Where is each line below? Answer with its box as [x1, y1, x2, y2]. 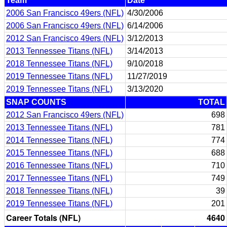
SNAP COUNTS [6, 98, 66, 106]
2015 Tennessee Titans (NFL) [6, 148, 112, 157]
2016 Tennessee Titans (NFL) [6, 161, 112, 170]
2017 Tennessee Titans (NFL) [6, 174, 112, 182]
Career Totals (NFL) [6, 212, 81, 223]
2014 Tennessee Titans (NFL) [6, 136, 112, 144]
